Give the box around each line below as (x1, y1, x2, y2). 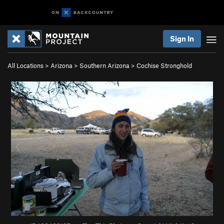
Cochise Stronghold (136, 61, 192, 69)
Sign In (170, 34, 194, 43)
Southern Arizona (79, 61, 129, 69)
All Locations (7, 61, 43, 69)
